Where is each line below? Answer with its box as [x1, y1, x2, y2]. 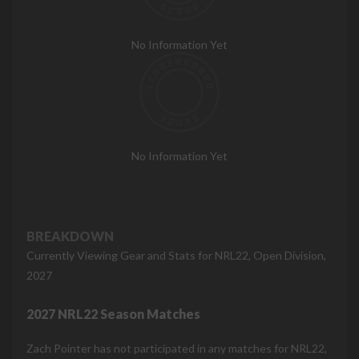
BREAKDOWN [26, 228, 114, 244]
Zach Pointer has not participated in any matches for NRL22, [26, 341, 327, 355]
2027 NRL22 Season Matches [26, 305, 200, 321]
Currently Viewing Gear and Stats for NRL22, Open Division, [26, 248, 326, 262]
